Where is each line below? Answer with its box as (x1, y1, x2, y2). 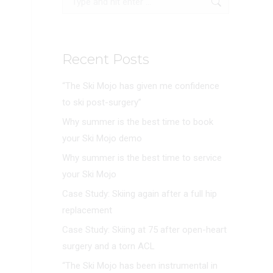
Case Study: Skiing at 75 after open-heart (62, 224, 227, 235)
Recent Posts (62, 51, 149, 68)
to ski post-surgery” (62, 97, 141, 108)
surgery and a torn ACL (62, 241, 155, 252)
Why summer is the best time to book (62, 116, 213, 127)
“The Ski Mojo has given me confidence (62, 80, 219, 91)
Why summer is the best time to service (62, 152, 222, 163)
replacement (62, 205, 112, 216)
